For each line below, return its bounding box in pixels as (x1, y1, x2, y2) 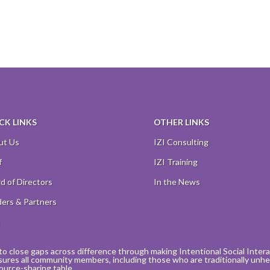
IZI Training (153, 156, 198, 167)
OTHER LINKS (153, 116, 209, 127)
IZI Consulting (153, 136, 209, 147)
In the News (153, 176, 200, 187)
